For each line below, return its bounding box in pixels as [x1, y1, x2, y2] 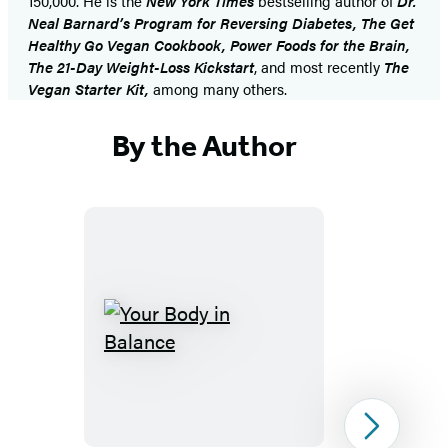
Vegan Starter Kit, [28, 78, 153, 99]
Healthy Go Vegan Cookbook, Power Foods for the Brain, [28, 34, 410, 55]
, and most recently [254, 56, 384, 77]
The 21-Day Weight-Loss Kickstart [28, 56, 254, 77]
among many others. [153, 78, 287, 99]
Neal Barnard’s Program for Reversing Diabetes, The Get [28, 12, 414, 33]
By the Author [111, 127, 297, 164]
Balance [202, 408, 274, 438]
